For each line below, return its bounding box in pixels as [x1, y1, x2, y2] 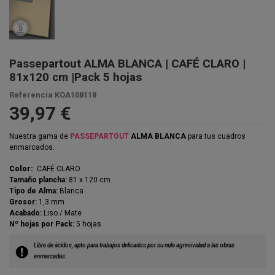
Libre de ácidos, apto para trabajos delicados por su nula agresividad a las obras [34, 242, 234, 249]
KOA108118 [55, 90, 96, 100]
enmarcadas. [34, 253, 68, 260]
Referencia [9, 90, 53, 100]
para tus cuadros [186, 132, 246, 141]
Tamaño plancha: [9, 175, 67, 184]
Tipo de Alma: [9, 186, 58, 195]
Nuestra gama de [9, 132, 70, 141]
